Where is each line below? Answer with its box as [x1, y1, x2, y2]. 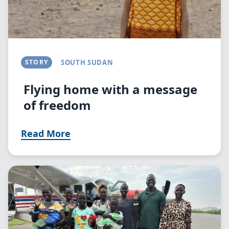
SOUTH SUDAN [61, 58, 113, 67]
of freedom [24, 97, 91, 114]
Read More [21, 127, 71, 140]
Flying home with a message [24, 81, 197, 98]
